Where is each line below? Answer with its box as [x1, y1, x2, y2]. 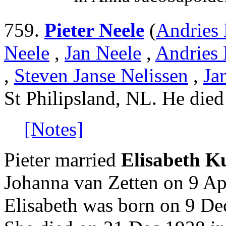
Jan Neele [65, 42, 141, 64]
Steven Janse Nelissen [14, 65, 188, 87]
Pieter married [4, 149, 121, 171]
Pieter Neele [44, 19, 144, 41]
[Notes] [24, 118, 83, 140]
